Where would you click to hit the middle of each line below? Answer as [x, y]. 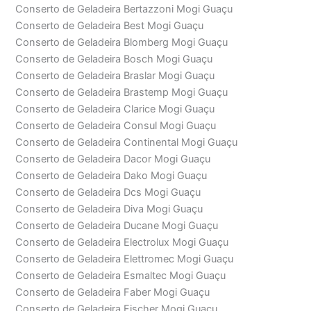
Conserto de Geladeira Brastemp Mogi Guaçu [122, 93]
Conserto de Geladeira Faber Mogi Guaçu [113, 293]
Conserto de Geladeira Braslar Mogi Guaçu [115, 76]
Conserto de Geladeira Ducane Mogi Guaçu [117, 226]
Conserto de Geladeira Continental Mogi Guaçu [127, 143]
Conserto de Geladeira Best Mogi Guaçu [110, 26]
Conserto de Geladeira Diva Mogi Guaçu [109, 209]
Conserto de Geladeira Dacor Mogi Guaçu [113, 159]
